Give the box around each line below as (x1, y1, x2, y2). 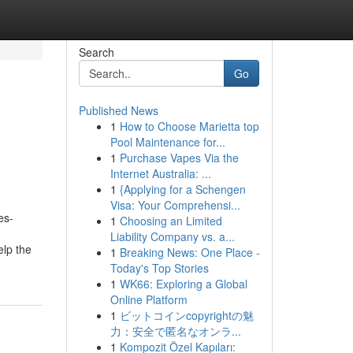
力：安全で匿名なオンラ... (110, 323, 241, 339)
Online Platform (110, 292, 188, 307)
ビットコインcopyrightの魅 (119, 307, 254, 323)
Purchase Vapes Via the (119, 150, 239, 165)
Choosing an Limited (119, 213, 222, 229)
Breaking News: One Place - (119, 244, 260, 260)
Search (78, 44, 114, 60)
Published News (78, 102, 158, 118)
